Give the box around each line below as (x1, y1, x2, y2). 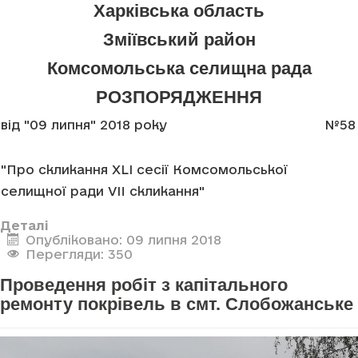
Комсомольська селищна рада (46, 58, 312, 79)
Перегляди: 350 (25, 247, 133, 262)
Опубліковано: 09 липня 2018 (25, 233, 221, 248)
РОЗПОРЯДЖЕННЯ (96, 87, 262, 108)
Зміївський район (102, 30, 256, 50)
